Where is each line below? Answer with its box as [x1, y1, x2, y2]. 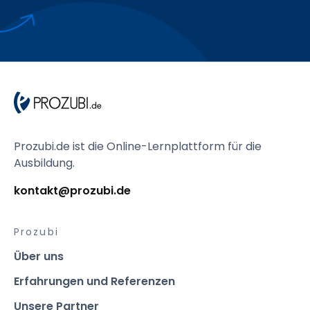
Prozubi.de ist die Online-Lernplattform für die [14, 138, 262, 154]
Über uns [14, 248, 64, 264]
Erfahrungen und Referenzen [14, 273, 175, 289]
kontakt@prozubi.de [14, 182, 131, 199]
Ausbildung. [14, 154, 75, 171]
